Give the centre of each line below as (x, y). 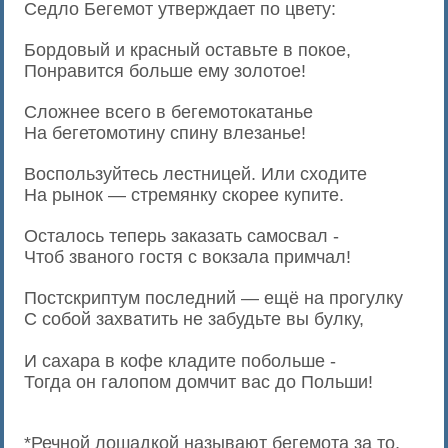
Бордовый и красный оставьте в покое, (188, 50)
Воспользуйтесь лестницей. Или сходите (196, 174)
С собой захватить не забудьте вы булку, (194, 319)
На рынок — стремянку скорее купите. (184, 195)
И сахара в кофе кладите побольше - (180, 361)
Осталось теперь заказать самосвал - (182, 236)
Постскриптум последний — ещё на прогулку (214, 298)
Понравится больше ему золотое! (165, 71)
